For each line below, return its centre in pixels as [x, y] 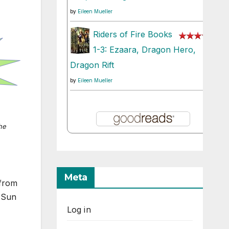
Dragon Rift [92, 65]
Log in [79, 210]
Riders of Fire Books [132, 35]
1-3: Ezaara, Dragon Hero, [144, 50]
